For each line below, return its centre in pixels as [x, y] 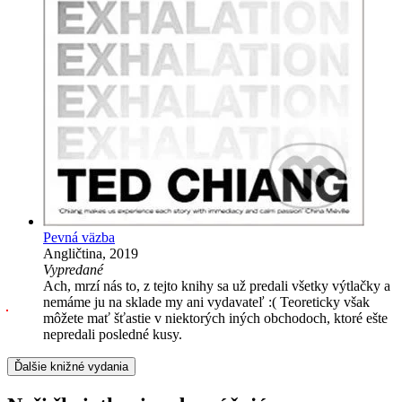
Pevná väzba [79, 237]
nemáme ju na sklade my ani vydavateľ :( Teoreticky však [206, 301]
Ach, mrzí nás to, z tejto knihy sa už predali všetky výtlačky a [217, 285]
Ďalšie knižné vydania [71, 366]
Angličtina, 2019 [91, 253]
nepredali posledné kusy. [113, 334]
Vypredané [73, 269]
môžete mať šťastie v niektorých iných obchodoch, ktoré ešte [215, 318]
